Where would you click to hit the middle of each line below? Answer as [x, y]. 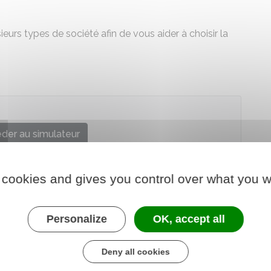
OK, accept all [189, 219]
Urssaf [25, 166]
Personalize [77, 219]
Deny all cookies [135, 251]
